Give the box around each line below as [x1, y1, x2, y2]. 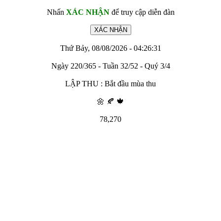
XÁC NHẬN [66, 8, 110, 16]
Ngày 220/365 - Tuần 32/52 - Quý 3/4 [51, 62, 170, 70]
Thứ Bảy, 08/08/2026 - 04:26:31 [60, 44, 161, 52]
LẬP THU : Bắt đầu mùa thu [65, 79, 156, 88]
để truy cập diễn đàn [109, 8, 175, 16]
